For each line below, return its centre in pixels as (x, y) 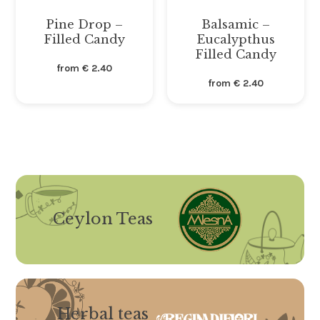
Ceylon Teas (103, 219)
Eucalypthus (235, 40)
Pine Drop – (85, 25)
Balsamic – (235, 25)
